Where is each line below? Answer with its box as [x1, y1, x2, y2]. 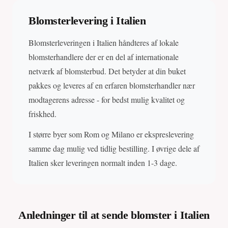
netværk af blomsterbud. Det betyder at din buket [28, 66, 186, 77]
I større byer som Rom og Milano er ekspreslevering [28, 129, 194, 140]
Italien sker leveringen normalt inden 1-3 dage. [28, 157, 177, 168]
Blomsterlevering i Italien [28, 14, 146, 27]
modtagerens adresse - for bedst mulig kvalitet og [28, 94, 185, 105]
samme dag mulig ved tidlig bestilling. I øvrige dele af [28, 143, 199, 154]
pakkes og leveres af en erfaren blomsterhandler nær [28, 80, 195, 91]
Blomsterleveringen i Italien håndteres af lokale [28, 37, 179, 48]
